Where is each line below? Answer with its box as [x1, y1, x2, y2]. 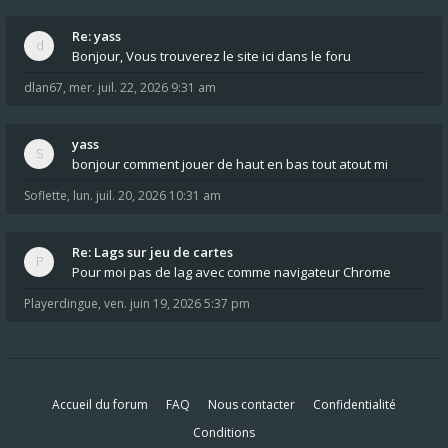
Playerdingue [24, 295, 98, 312]
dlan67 [24, 79, 63, 96]
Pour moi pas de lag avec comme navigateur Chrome [72, 263, 391, 281]
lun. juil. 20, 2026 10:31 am [73, 187, 221, 204]
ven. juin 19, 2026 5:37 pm [104, 295, 250, 312]
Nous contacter [208, 396, 295, 413]
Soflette [24, 187, 67, 204]
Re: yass [72, 27, 121, 45]
